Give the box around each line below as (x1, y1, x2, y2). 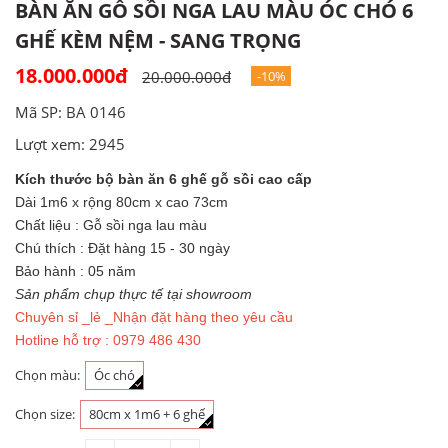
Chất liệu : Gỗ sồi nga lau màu (15, 217, 207, 234)
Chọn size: (15, 405, 75, 424)
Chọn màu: (15, 366, 80, 385)
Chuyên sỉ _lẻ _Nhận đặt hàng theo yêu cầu (15, 309, 293, 326)
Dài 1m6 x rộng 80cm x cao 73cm (15, 194, 232, 211)
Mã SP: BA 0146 (15, 102, 126, 123)
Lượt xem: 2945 (15, 134, 125, 155)
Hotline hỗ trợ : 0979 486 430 (15, 332, 201, 349)
